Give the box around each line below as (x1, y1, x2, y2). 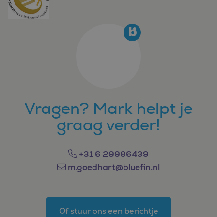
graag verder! (57, 114, 160, 135)
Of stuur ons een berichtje (59, 206, 158, 216)
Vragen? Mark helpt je (24, 98, 193, 119)
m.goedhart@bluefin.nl (66, 162, 160, 172)
